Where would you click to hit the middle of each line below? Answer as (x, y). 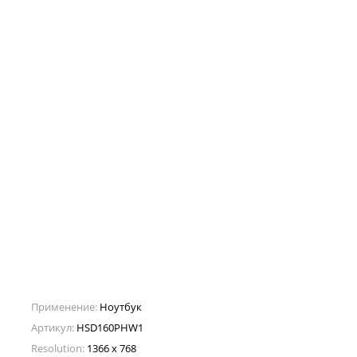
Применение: (64, 306)
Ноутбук (121, 306)
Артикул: (53, 327)
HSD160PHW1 (110, 327)
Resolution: (58, 348)
